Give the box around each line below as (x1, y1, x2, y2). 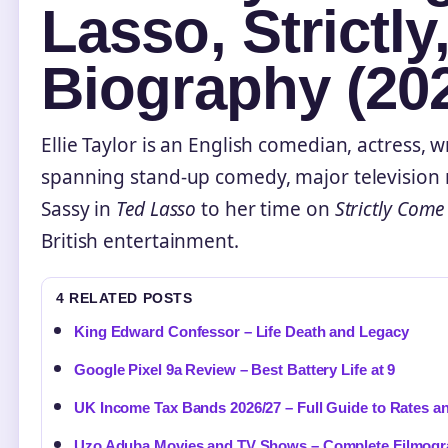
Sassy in (41, 195, 117, 222)
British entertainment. (41, 227, 239, 254)
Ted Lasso (116, 195, 197, 222)
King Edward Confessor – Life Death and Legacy (74, 322, 409, 340)
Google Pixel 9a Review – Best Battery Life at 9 (74, 360, 396, 378)
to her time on (196, 195, 335, 222)
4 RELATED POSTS (56, 289, 193, 306)
